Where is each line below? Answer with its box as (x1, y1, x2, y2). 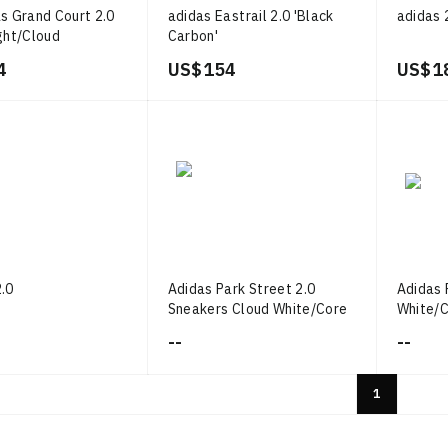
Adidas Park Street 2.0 (167, 280, 316, 298)
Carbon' (167, 27, 219, 45)
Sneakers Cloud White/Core (167, 300, 348, 318)
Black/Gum (167, 320, 239, 338)
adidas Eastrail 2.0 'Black (167, 7, 334, 25)
